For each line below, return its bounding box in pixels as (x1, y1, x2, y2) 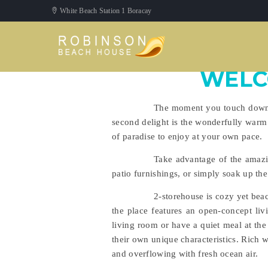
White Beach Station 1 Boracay (60, 7, 152, 15)
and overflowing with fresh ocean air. (112, 249, 258, 258)
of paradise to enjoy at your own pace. (112, 132, 263, 141)
